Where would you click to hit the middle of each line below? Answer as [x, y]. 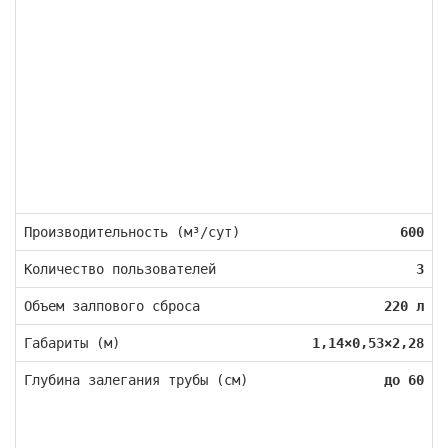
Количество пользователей [120, 269]
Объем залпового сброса [112, 306]
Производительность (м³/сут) [132, 232]
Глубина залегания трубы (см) [136, 380]
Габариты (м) [72, 343]
